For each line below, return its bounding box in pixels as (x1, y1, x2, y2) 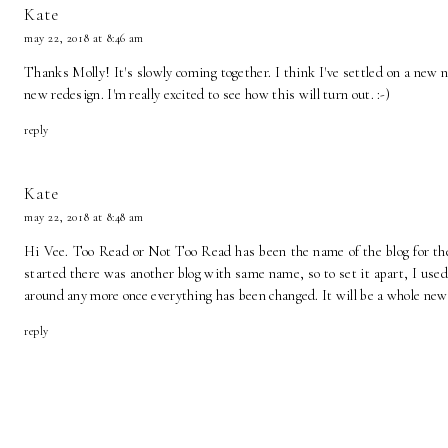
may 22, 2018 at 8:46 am (24, 30, 144, 45)
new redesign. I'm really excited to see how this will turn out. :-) (24, 85, 391, 103)
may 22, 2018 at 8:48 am (24, 209, 144, 224)
